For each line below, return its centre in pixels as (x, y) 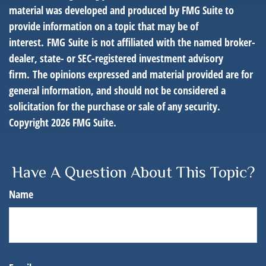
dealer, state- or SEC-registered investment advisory (116, 58)
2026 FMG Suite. (84, 122)
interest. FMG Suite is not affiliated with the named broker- (132, 42)
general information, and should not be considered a (117, 90)
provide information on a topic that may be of (104, 26)
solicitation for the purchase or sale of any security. (115, 106)
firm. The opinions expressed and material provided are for (131, 74)
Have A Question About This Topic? (133, 172)
